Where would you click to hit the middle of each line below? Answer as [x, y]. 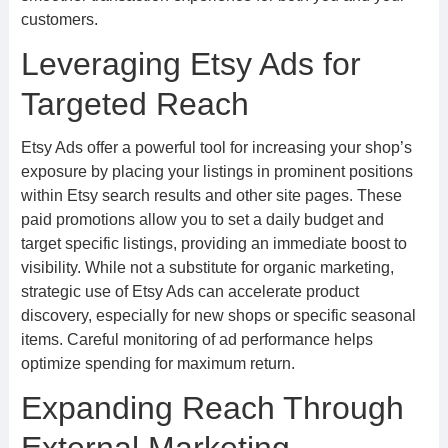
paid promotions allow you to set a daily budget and [202, 219]
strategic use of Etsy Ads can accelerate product [189, 291]
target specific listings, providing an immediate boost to [213, 243]
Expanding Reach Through [212, 408]
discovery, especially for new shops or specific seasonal [218, 315]
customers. [59, 19]
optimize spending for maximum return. [157, 363]
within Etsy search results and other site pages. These [211, 195]
